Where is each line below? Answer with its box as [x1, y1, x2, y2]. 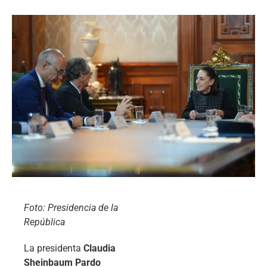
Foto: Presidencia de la [24, 201, 118, 213]
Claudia [83, 242, 116, 254]
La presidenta [24, 242, 83, 254]
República [24, 216, 65, 228]
